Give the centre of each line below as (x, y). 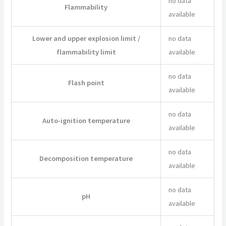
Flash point (86, 82)
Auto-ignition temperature (86, 120)
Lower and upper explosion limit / (86, 38)
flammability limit (86, 52)
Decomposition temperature (86, 158)
